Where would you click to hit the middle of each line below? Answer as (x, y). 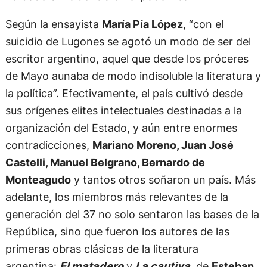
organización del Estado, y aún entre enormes (121, 127)
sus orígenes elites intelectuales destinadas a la (123, 110)
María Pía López (142, 24)
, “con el (203, 24)
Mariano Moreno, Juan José (163, 145)
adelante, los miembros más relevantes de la (117, 196)
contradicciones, (49, 145)
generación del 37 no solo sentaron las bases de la (132, 214)
